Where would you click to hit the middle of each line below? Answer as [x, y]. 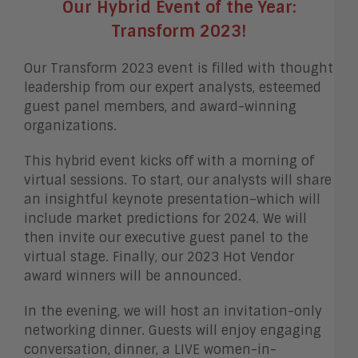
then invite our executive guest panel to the [166, 237]
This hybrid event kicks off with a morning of [169, 161]
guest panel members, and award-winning [160, 106]
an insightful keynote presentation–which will [172, 199]
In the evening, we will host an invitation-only [173, 311]
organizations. [70, 125]
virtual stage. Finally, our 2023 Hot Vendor [159, 257]
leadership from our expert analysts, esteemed [173, 87]
